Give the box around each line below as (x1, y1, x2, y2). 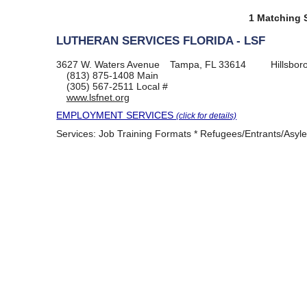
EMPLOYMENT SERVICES (56, 109, 177, 121)
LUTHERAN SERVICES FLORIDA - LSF (56, 34, 266, 47)
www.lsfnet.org (66, 91, 130, 103)
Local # (133, 80, 168, 92)
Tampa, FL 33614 (169, 58, 246, 70)
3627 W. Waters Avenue (56, 58, 160, 70)
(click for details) (176, 111, 237, 120)
